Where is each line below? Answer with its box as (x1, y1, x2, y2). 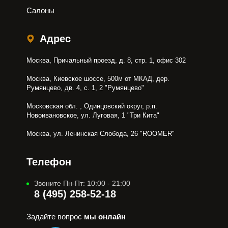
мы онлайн (83, 212, 126, 221)
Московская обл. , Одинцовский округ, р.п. (26, 102, 157, 110)
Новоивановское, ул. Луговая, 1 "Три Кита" (26, 111, 159, 119)
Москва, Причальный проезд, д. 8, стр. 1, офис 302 (26, 56, 186, 64)
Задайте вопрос (26, 212, 84, 221)
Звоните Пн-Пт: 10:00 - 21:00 (34, 179, 130, 187)
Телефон (26, 156, 71, 167)
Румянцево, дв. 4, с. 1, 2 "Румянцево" (26, 84, 144, 92)
